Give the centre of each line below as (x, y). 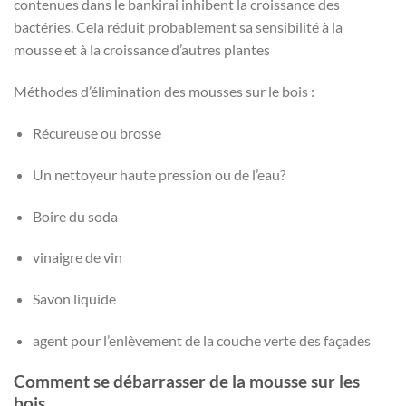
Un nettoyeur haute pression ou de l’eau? (159, 174)
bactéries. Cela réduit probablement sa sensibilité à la (178, 27)
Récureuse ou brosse (97, 132)
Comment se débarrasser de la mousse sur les (187, 381)
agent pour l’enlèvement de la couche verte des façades (201, 340)
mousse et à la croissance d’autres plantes (142, 50)
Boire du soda (75, 216)
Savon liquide (74, 299)
